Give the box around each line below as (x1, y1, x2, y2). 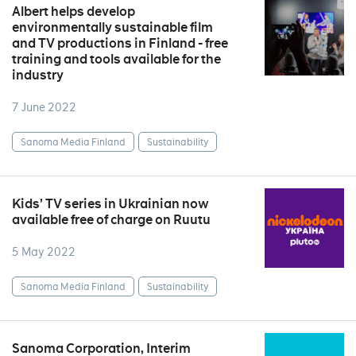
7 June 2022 (12, 100, 76, 114)
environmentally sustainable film (12, 19, 213, 36)
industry (12, 67, 64, 83)
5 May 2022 (12, 245, 75, 259)
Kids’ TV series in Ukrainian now (12, 195, 209, 212)
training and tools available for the (12, 51, 221, 68)
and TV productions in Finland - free (12, 35, 228, 52)
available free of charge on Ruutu (12, 211, 211, 228)
